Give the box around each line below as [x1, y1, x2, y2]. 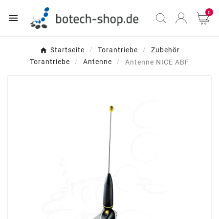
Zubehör [151, 46, 180, 54]
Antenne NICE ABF [125, 58, 189, 66]
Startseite [50, 46, 85, 54]
